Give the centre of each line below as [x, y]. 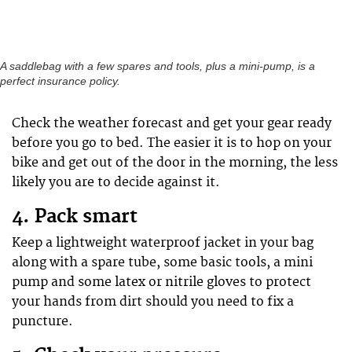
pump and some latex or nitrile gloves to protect [161, 282]
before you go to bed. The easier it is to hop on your [172, 143]
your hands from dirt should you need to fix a [153, 301]
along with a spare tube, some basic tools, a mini [162, 262]
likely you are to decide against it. [116, 182]
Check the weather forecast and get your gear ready [172, 123]
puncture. [42, 321]
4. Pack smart [75, 216]
